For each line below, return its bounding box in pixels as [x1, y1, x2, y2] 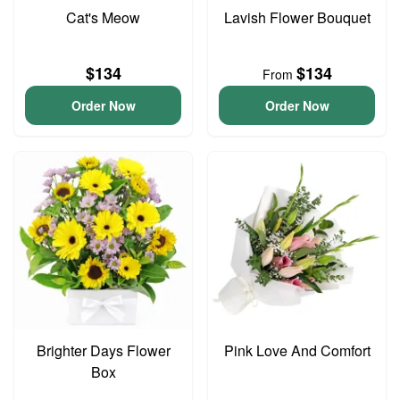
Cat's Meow [66, 7, 140, 28]
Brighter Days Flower [36, 340, 171, 361]
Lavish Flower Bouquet [223, 7, 371, 28]
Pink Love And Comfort [223, 340, 371, 361]
